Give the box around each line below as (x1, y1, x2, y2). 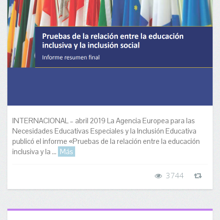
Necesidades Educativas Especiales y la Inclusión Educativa (12, 126, 196, 136)
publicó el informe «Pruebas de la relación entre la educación (12, 137, 200, 146)
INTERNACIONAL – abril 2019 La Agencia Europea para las (12, 116, 195, 126)
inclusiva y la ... (12, 147, 58, 157)
